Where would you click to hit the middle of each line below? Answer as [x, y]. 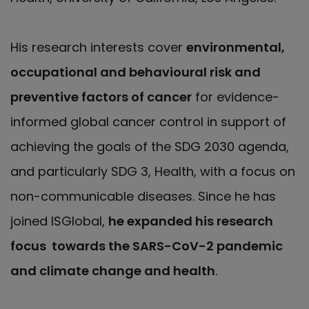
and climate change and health [113, 271]
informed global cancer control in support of [148, 122]
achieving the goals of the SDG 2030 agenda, [150, 147]
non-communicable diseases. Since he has [143, 196]
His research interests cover [98, 47]
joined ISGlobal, [59, 221]
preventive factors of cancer [101, 97]
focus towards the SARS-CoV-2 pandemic [147, 246]
